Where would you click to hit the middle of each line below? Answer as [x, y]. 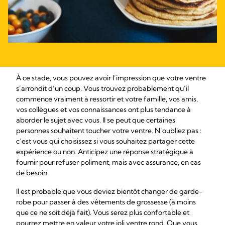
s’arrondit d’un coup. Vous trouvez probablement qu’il [102, 88]
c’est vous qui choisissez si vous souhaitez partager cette [105, 141]
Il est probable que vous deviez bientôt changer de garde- [109, 191]
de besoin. [32, 173]
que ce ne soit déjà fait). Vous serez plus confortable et [103, 212]
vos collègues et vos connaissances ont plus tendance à [103, 109]
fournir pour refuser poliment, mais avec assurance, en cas [108, 162]
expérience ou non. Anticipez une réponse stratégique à [105, 152]
